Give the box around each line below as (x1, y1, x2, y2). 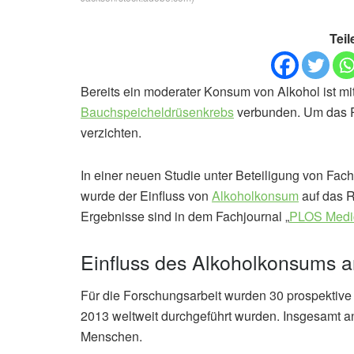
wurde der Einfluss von (81, 186, 212, 205)
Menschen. (81, 326, 142, 345)
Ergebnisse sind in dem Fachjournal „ (81, 207, 289, 226)
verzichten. (81, 123, 141, 142)
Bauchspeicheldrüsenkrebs (81, 103, 234, 122)
